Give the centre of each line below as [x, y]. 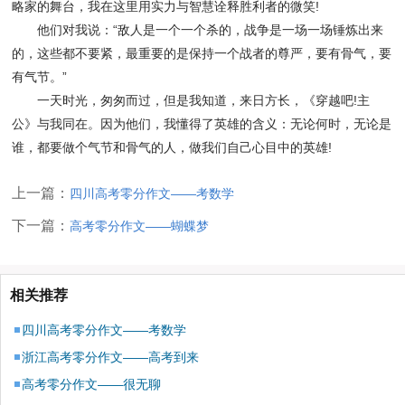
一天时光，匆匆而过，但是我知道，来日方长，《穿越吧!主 [191, 101]
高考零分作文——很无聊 [91, 385]
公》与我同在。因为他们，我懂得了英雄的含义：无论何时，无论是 [202, 124]
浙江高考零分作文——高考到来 [110, 358]
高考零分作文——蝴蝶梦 [140, 226]
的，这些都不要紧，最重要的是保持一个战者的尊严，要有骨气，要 [202, 54]
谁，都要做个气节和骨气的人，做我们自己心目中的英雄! [172, 148]
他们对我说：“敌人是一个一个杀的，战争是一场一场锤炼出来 [198, 30]
